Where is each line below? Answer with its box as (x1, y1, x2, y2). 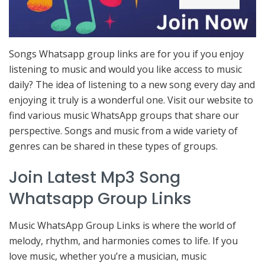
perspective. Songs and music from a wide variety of (9, 124, 238, 137)
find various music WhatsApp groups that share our (9, 108, 239, 122)
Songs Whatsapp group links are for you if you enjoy (9, 47, 244, 60)
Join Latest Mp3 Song (9, 166, 180, 189)
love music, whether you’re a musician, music (9, 250, 206, 263)
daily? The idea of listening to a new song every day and (9, 77, 255, 91)
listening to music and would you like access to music (9, 62, 242, 76)
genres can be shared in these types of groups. (9, 139, 218, 153)
